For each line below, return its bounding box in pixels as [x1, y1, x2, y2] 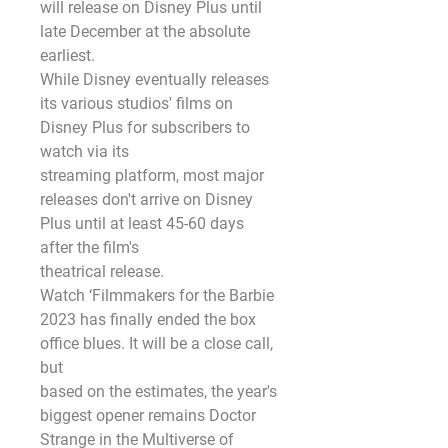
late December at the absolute [40, 22, 250, 41]
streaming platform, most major [40, 166, 264, 185]
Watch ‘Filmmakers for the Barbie [40, 286, 274, 305]
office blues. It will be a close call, [40, 334, 273, 353]
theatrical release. [40, 262, 164, 281]
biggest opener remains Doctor [40, 406, 256, 425]
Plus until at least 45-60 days [40, 214, 244, 233]
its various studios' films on [40, 94, 233, 113]
